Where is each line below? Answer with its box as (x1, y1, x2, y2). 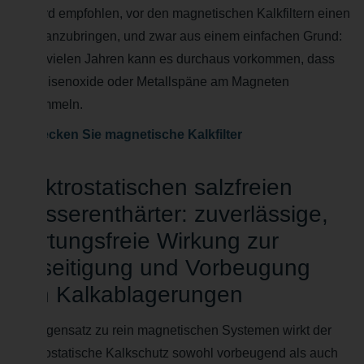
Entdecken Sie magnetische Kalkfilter (12, 128, 242, 142)
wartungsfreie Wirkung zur (12, 228, 279, 254)
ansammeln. (12, 97, 83, 112)
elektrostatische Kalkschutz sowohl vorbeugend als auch (12, 346, 338, 361)
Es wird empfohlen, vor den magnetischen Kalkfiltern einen (12, 6, 350, 21)
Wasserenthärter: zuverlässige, (12, 201, 328, 227)
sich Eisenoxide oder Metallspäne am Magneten (12, 75, 289, 89)
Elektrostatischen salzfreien (12, 175, 292, 201)
